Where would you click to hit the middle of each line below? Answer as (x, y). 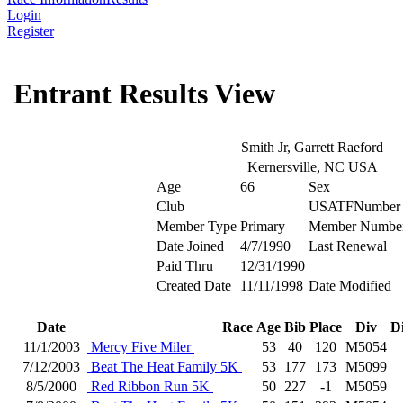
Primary (263, 226)
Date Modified (350, 286)
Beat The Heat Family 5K (165, 367)
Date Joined (190, 246)
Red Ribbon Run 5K (150, 386)
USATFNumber (354, 206)
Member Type (197, 226)
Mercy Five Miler (141, 347)
